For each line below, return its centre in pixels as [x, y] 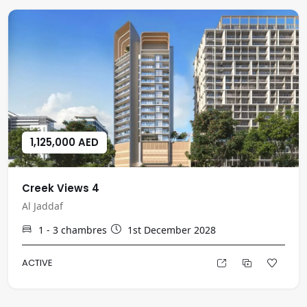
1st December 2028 [172, 230]
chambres [84, 230]
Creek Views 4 [61, 188]
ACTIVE [37, 262]
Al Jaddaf [42, 206]
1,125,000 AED [64, 142]
